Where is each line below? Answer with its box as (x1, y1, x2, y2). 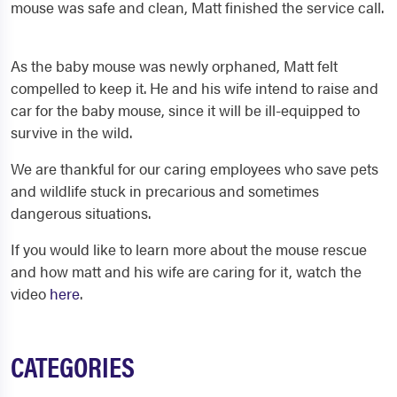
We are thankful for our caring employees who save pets (11, 158, 378, 179)
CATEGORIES (11, 346, 135, 385)
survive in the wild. (11, 121, 132, 143)
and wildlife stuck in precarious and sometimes (11, 180, 319, 201)
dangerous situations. (11, 202, 151, 223)
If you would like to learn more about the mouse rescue (11, 238, 367, 260)
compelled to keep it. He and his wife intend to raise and (11, 77, 378, 98)
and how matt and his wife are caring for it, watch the (11, 261, 362, 282)
